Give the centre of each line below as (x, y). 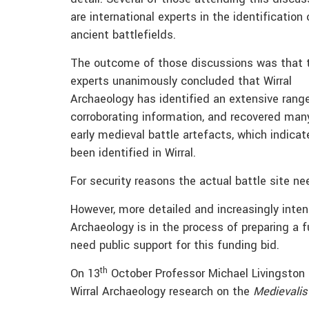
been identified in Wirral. (133, 153)
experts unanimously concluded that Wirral (181, 82)
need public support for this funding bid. (175, 246)
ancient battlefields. (123, 36)
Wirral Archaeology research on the (162, 292)
